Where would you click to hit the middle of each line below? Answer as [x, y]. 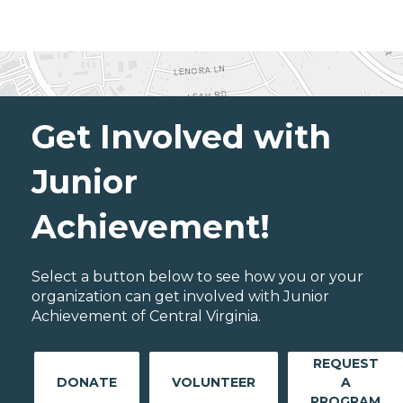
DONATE [87, 382]
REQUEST [345, 363]
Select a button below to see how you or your [197, 276]
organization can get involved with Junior [180, 296]
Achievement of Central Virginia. [146, 316]
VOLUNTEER [214, 382]
